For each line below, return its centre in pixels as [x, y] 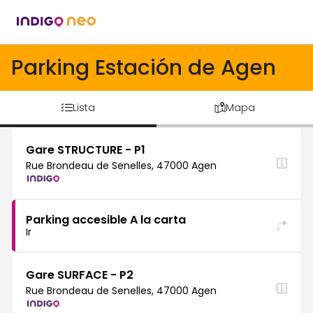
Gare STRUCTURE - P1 [86, 150]
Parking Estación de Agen [144, 68]
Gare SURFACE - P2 [80, 275]
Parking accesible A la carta [106, 220]
